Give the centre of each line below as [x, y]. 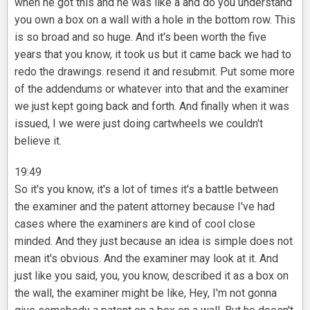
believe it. [38, 141]
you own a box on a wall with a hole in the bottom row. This [155, 20]
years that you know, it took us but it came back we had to [153, 55]
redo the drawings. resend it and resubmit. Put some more [155, 72]
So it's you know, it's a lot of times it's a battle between [146, 190]
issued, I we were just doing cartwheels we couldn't [139, 124]
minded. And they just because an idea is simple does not [154, 241]
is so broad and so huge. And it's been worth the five [140, 37]
